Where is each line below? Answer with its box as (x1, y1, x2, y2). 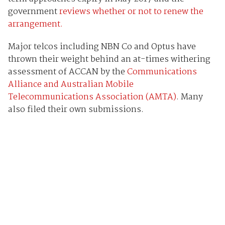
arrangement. (8, 17, 63, 31)
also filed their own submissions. (8, 102, 144, 117)
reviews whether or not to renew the (59, 5, 203, 19)
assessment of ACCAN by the (8, 65, 127, 79)
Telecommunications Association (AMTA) (8, 90, 176, 104)
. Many (176, 90, 203, 104)
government (8, 5, 59, 19)
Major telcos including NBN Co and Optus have (8, 40, 196, 54)
